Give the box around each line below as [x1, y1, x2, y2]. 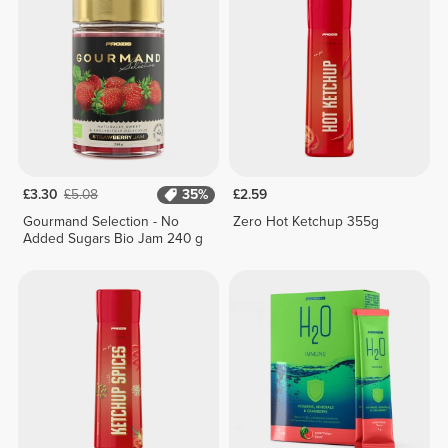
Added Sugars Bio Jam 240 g [22, 230, 203, 248]
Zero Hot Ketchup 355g [233, 213, 380, 231]
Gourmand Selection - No [22, 213, 179, 231]
